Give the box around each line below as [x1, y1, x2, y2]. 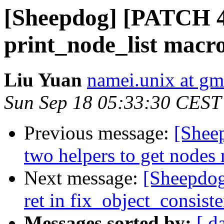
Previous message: [24, 122, 174, 144]
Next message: [24, 167, 143, 189]
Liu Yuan [4, 69, 82, 91]
